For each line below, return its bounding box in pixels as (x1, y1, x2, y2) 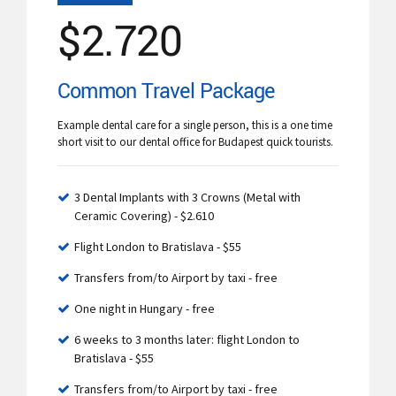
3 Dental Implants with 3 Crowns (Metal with (74, 188, 301, 205)
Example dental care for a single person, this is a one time (57, 117, 332, 133)
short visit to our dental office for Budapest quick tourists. (57, 133, 333, 149)
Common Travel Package (57, 75, 275, 106)
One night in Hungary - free (74, 300, 215, 316)
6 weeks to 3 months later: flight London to (74, 331, 300, 347)
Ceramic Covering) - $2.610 (74, 207, 214, 224)
